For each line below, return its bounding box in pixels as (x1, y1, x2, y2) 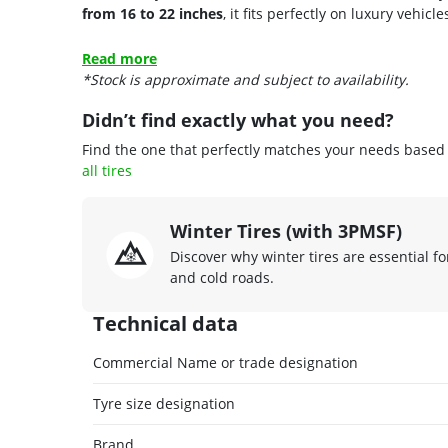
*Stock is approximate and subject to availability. (82, 70, 409, 89)
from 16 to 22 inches (82, 4, 223, 23)
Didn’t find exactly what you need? (82, 108, 394, 132)
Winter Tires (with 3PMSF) (170, 219, 402, 243)
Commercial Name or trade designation (93, 353, 358, 372)
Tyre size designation (93, 394, 235, 414)
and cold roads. (170, 268, 274, 287)
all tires (82, 161, 132, 180)
